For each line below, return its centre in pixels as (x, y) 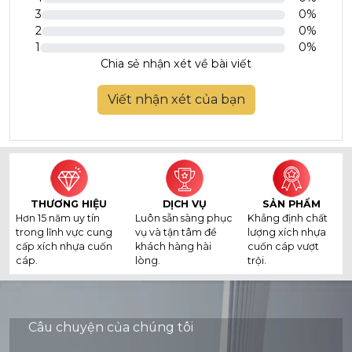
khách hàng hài (173, 246)
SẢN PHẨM (292, 204)
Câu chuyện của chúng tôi (111, 327)
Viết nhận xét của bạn (176, 99)
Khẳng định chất (287, 218)
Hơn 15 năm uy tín (58, 218)
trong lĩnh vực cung (64, 232)
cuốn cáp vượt (283, 246)
